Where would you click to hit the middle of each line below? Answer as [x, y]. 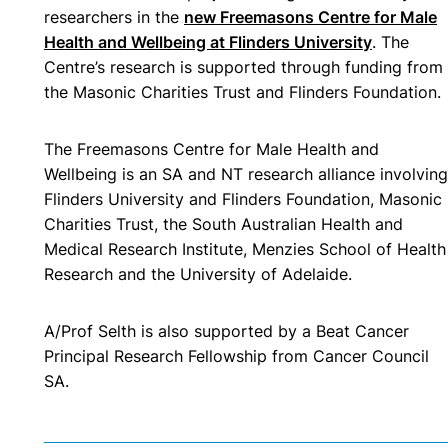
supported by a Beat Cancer [301, 330]
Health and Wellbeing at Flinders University [208, 41]
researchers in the [114, 16]
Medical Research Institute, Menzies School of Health [245, 248]
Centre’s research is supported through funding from [243, 66]
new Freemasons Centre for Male [310, 16]
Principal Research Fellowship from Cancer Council [236, 355]
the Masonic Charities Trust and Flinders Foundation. [242, 91]
